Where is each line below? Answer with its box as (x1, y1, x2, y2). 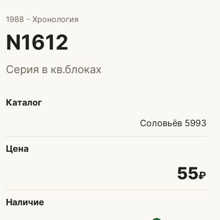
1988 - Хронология (6, 14, 79, 24)
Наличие (6, 197, 44, 207)
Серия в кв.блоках (6, 63, 102, 76)
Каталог (6, 97, 42, 108)
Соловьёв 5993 (140, 118, 206, 128)
